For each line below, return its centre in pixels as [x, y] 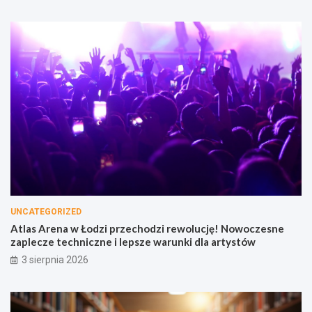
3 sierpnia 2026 [55, 260]
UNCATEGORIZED [46, 212]
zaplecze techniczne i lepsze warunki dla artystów [133, 242]
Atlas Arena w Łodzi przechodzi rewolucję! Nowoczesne [147, 229]
